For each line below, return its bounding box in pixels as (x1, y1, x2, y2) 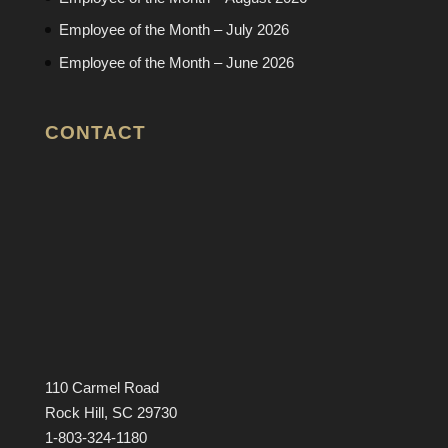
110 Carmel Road (44, 379, 159, 397)
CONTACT (44, 122, 146, 144)
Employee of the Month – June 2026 (58, 53, 294, 71)
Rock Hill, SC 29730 (44, 404, 177, 422)
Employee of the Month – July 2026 (58, 21, 289, 39)
